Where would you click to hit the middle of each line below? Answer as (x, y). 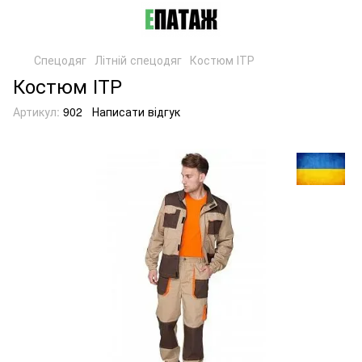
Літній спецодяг (138, 60)
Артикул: (36, 112)
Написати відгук (136, 112)
